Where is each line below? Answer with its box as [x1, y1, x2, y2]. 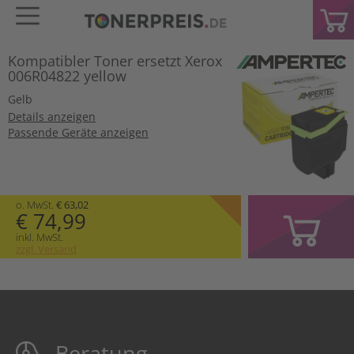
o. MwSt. [16, 197, 56, 212]
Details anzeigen [8, 109, 96, 124]
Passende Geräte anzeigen [8, 125, 149, 140]
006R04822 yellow [8, 66, 126, 85]
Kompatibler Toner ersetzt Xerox [8, 51, 222, 70]
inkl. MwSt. [16, 229, 63, 244]
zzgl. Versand [16, 241, 77, 256]
